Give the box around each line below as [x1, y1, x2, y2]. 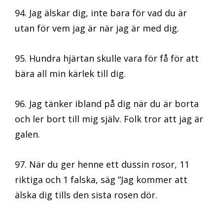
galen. [15, 128, 40, 141]
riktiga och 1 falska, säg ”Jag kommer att [15, 174, 187, 186]
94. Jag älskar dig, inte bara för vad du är [15, 7, 187, 19]
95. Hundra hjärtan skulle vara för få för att [15, 52, 199, 65]
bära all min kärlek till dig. [15, 68, 126, 80]
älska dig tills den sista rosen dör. [15, 189, 157, 201]
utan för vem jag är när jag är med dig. [15, 22, 179, 35]
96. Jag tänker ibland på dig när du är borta [15, 98, 199, 110]
